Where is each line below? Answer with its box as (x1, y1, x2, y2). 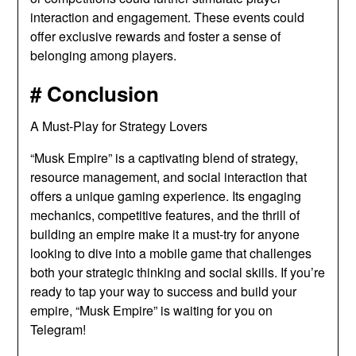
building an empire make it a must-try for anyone (30, 224, 300, 243)
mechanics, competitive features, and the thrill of (30, 205, 300, 224)
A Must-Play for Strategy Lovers (30, 116, 208, 135)
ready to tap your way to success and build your (30, 281, 297, 300)
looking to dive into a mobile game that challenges (30, 243, 312, 262)
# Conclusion (30, 78, 160, 108)
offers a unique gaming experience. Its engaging (30, 186, 302, 205)
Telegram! (30, 319, 87, 339)
